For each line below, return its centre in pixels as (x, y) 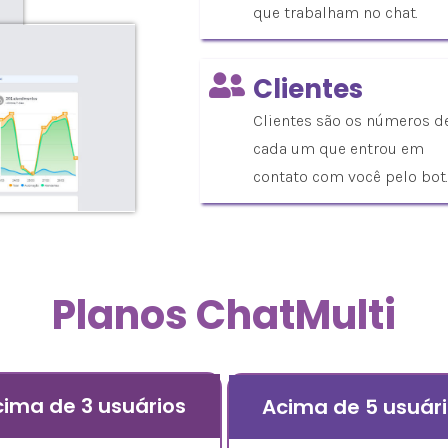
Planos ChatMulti (224, 314)
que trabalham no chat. (335, 12)
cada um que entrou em (338, 148)
